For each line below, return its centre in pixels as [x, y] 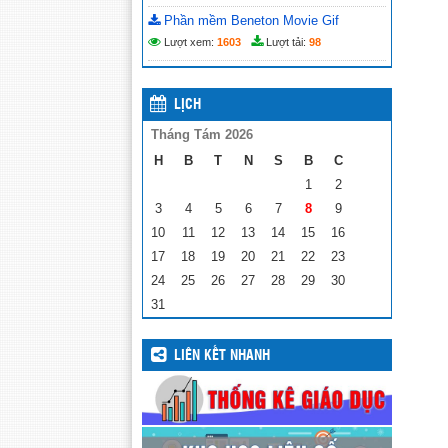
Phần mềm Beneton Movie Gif [249, 20]
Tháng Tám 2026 [202, 134]
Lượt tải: [286, 42]
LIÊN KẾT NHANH [222, 356]
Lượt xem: [189, 42]
